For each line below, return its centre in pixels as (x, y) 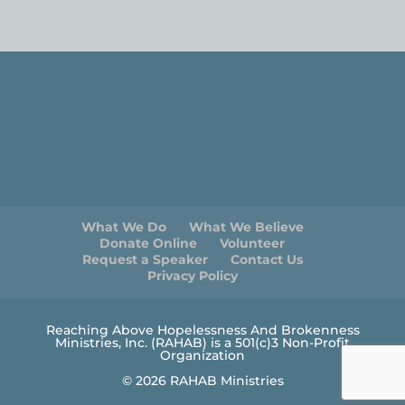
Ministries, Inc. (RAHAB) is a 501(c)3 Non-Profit (202, 343)
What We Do (123, 227)
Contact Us (266, 260)
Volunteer (253, 244)
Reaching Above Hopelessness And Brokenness (202, 330)
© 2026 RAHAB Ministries (202, 381)
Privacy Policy (192, 276)
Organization (202, 356)
